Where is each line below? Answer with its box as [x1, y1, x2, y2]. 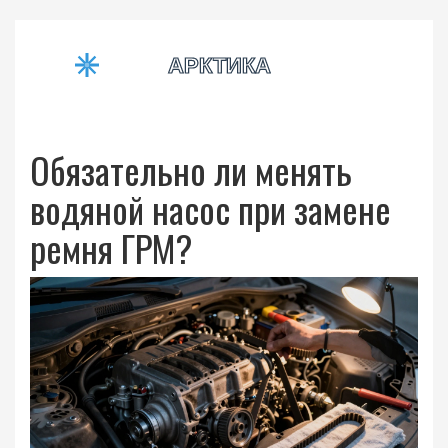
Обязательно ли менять [30, 143, 352, 196]
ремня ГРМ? [30, 221, 192, 274]
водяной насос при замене [30, 182, 391, 235]
